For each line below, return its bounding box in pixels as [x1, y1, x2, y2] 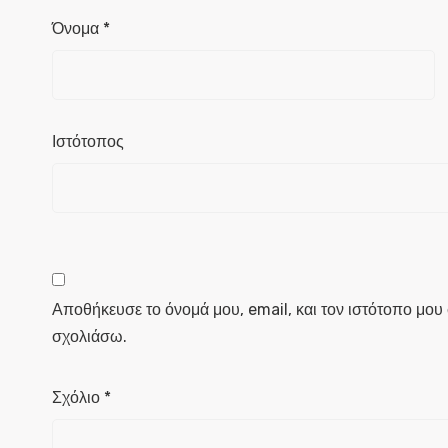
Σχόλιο [52, 388, 104, 407]
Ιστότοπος [52, 132, 124, 151]
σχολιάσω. [52, 327, 127, 346]
